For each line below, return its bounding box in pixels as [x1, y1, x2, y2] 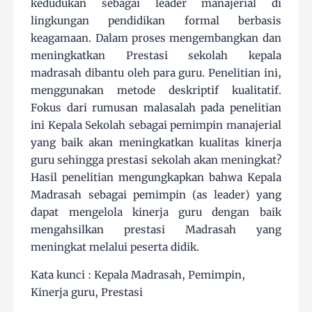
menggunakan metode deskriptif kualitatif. [31, 84, 281, 97]
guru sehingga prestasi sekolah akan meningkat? [31, 153, 281, 167]
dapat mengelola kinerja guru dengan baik [31, 205, 281, 219]
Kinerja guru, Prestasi [31, 286, 143, 299]
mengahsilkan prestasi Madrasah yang [31, 223, 281, 237]
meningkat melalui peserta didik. [31, 240, 200, 254]
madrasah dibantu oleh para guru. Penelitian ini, [31, 66, 281, 80]
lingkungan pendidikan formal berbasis [31, 14, 281, 28]
